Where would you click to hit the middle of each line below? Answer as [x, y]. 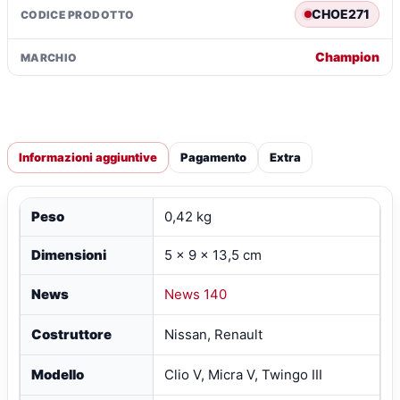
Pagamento [213, 157]
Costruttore [71, 334]
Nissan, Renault [213, 334]
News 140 [195, 294]
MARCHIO [49, 57]
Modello [57, 374]
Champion [348, 56]
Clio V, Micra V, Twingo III [243, 374]
